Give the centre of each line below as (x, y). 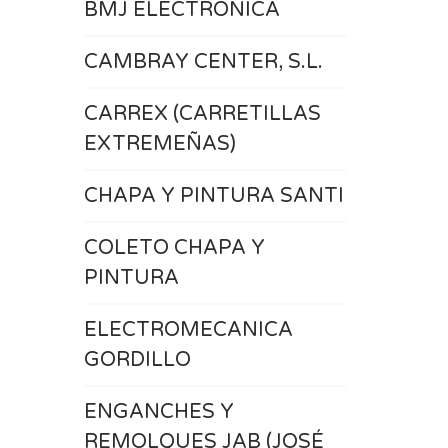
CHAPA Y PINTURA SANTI (213, 196)
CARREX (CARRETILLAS (202, 114)
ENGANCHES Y (158, 412)
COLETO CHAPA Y (174, 248)
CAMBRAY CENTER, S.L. (203, 62)
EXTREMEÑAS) (159, 144)
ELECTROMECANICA (188, 330)
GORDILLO (137, 360)
